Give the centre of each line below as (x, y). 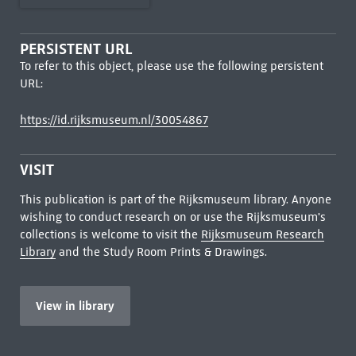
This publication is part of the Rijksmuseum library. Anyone (175, 199)
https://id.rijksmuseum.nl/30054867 (114, 120)
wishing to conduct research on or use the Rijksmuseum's (172, 217)
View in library (75, 306)
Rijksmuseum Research (262, 234)
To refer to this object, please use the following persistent (171, 66)
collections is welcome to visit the (110, 234)
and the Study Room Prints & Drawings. (161, 252)
